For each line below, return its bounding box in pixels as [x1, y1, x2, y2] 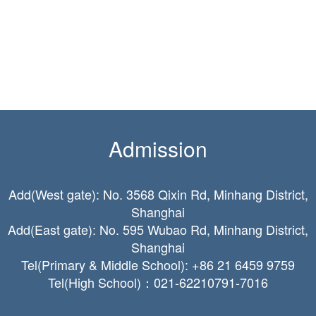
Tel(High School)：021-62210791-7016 [48, 273, 268, 292]
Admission [109, 133, 207, 164]
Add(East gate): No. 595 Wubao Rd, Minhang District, [8, 220, 308, 239]
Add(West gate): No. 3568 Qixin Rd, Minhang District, [8, 185, 308, 204]
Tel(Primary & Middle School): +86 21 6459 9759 [21, 255, 295, 274]
